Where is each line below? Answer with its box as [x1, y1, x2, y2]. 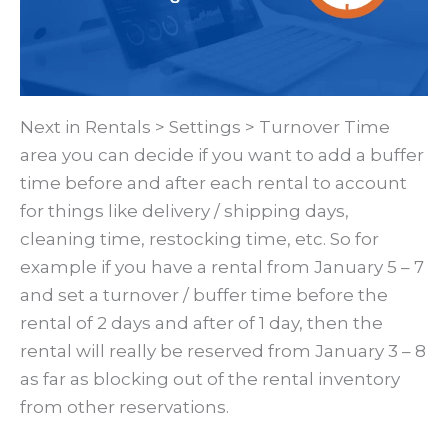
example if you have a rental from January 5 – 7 [20, 257, 424, 278]
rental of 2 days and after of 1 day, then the [20, 313, 383, 334]
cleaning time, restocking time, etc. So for [20, 229, 379, 250]
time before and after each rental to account [20, 173, 407, 194]
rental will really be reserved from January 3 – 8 [20, 341, 426, 362]
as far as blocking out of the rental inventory [20, 369, 400, 390]
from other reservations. [20, 397, 229, 418]
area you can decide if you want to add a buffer [20, 145, 424, 166]
